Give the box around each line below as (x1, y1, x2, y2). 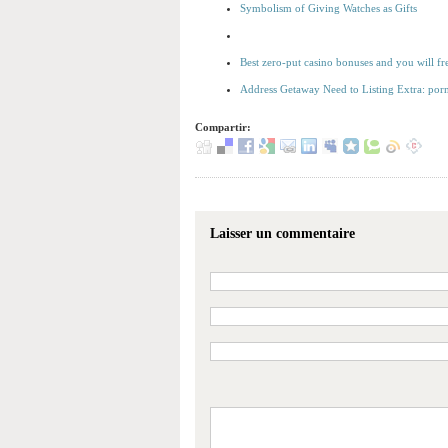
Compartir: (195, 121, 251, 134)
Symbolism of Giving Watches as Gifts (240, 2, 417, 15)
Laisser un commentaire (210, 226, 355, 242)
